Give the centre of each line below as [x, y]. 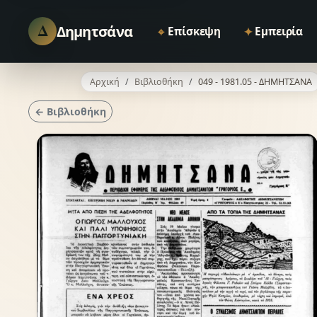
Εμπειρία [279, 31]
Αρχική [104, 81]
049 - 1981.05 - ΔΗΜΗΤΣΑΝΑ [255, 81]
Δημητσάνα [94, 31]
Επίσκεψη [195, 31]
